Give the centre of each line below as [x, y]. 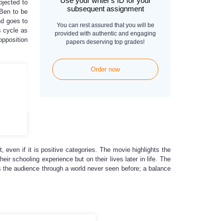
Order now [105, 69]
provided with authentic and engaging [105, 34]
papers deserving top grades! [105, 42]
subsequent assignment [105, 9]
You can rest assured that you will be [105, 25]
